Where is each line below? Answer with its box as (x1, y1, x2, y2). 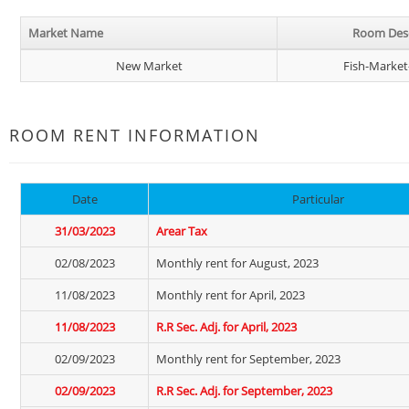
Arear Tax (156, 223, 207, 239)
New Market (115, 58, 183, 74)
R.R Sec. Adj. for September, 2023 (156, 383, 332, 399)
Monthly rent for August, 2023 (156, 255, 319, 271)
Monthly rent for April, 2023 (156, 287, 305, 303)
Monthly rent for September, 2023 (156, 351, 341, 367)
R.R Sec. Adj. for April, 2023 (156, 319, 297, 335)
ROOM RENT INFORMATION (9, 124, 260, 146)
